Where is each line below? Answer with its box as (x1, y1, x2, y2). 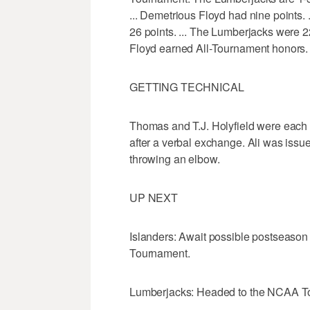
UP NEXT (129, 190, 179, 206)
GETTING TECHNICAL (129, 79, 244, 95)
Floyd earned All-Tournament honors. (129, 40, 309, 57)
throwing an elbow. (129, 151, 220, 167)
